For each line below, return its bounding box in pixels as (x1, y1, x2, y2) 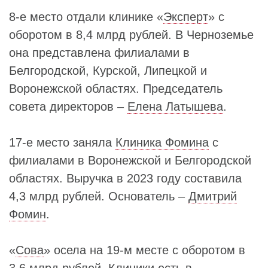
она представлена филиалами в (9, 46, 190, 59)
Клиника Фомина (115, 136, 209, 149)
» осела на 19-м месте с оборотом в (44, 243, 245, 257)
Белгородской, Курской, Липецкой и (9, 64, 207, 77)
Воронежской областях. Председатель (9, 82, 223, 95)
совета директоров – (9, 100, 127, 113)
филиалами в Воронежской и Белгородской (9, 154, 251, 167)
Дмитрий (188, 190, 237, 203)
